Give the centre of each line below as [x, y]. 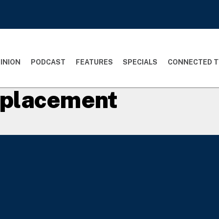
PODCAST [48, 62]
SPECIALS [140, 62]
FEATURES [94, 62]
